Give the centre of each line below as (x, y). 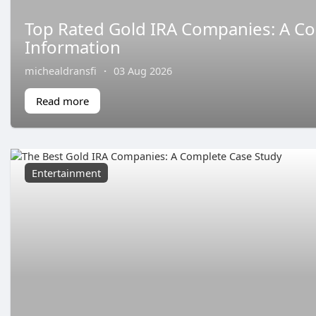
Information (73, 47)
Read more (62, 101)
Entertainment (66, 172)
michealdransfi (61, 70)
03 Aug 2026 (143, 70)
